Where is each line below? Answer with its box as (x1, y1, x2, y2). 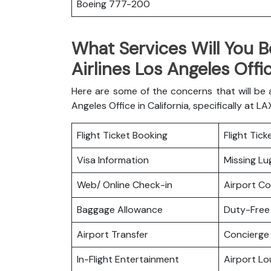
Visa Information (77, 153, 149, 166)
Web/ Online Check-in (77, 178, 172, 191)
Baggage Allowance (77, 203, 163, 216)
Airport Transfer (77, 227, 148, 241)
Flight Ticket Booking (77, 128, 170, 142)
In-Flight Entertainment (77, 252, 179, 266)
